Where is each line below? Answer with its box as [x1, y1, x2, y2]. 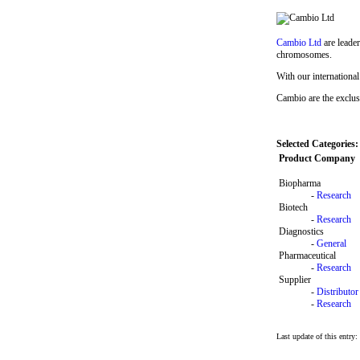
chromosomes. [276, 49, 332, 60]
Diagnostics [279, 226, 324, 237]
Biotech [279, 202, 308, 213]
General [317, 238, 346, 249]
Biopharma [279, 178, 321, 189]
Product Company [279, 153, 355, 164]
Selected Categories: [276, 138, 358, 149]
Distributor [317, 286, 358, 297]
